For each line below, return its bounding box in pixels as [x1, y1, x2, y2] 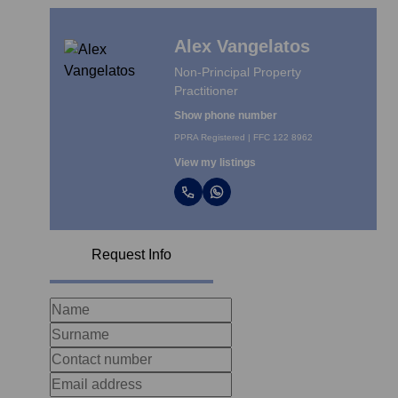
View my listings [173, 155, 256, 169]
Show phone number [173, 108, 277, 122]
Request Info [92, 247, 171, 262]
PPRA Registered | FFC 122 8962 [173, 131, 313, 142]
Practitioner [173, 83, 238, 98]
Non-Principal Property [173, 64, 301, 79]
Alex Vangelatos [173, 36, 310, 56]
